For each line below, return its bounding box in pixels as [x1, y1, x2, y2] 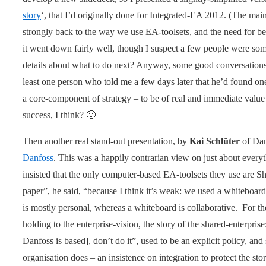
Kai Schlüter [189, 135, 240, 146]
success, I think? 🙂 [23, 109, 96, 120]
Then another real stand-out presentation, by [23, 135, 189, 146]
